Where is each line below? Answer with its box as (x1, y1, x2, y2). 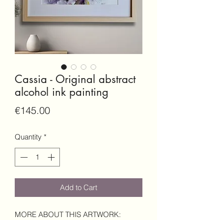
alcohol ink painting (15, 84, 109, 99)
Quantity (15, 132, 42, 141)
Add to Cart (60, 183, 97, 192)
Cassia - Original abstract (15, 72, 136, 86)
